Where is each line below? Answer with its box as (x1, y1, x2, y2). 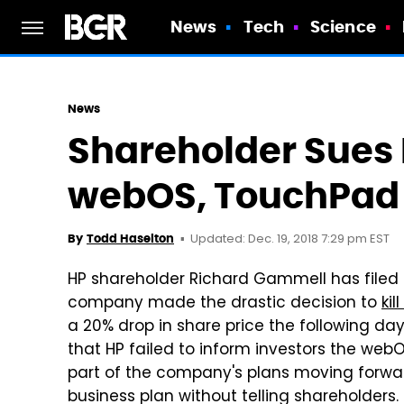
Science (310, 16, 376, 37)
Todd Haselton (87, 231, 174, 246)
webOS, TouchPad (68, 173, 399, 219)
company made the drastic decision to (68, 291, 381, 317)
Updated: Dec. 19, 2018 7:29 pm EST (190, 230, 390, 249)
